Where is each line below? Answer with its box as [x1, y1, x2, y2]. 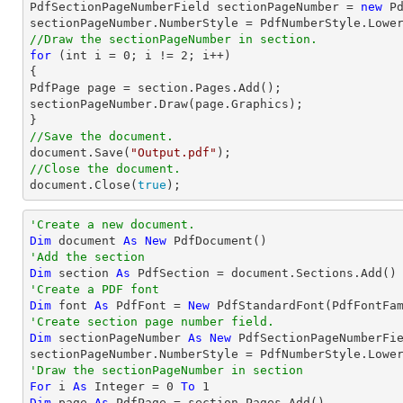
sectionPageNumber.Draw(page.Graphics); [30, 97, 303, 111]
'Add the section [30, 250, 145, 264]
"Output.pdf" [130, 146, 217, 159]
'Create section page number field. [30, 315, 274, 328]
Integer [94, 380, 145, 393]
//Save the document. [30, 130, 174, 143]
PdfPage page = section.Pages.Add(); [30, 81, 282, 94]
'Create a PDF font [30, 282, 159, 296]
